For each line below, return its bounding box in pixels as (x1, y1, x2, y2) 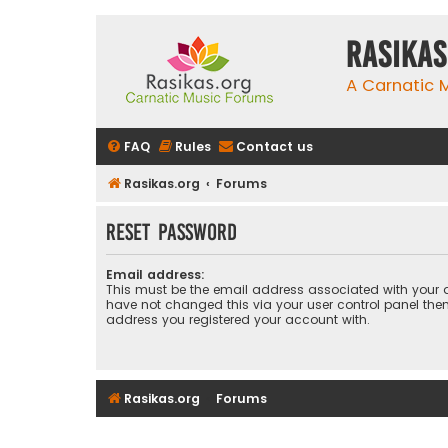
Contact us (236, 138, 313, 155)
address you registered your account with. (106, 311, 370, 329)
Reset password (106, 219, 237, 245)
